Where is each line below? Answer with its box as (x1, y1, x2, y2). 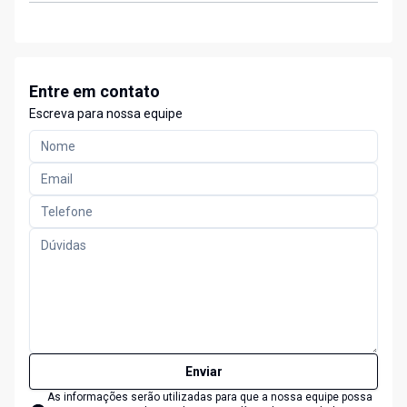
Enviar (184, 364, 223, 380)
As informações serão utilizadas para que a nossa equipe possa (47, 391, 372, 404)
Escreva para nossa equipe (29, 106, 183, 122)
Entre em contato (29, 82, 160, 102)
